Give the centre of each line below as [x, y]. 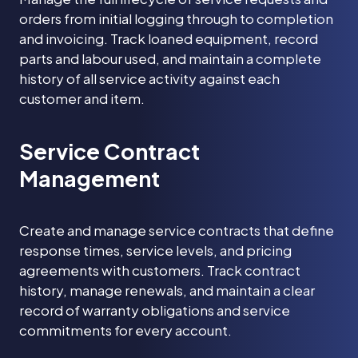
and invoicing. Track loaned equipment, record [169, 38]
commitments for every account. [125, 330]
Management [89, 178]
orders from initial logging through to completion [176, 18]
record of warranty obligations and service [155, 310]
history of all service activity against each [149, 78]
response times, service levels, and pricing [155, 250]
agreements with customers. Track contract [160, 270]
